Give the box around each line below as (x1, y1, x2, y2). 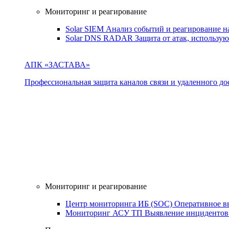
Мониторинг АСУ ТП (65, 208, 145, 217)
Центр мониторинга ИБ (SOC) (65, 199, 174, 208)
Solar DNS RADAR (65, 33, 135, 42)
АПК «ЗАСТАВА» (25, 60, 90, 69)
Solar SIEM (65, 24, 106, 33)
